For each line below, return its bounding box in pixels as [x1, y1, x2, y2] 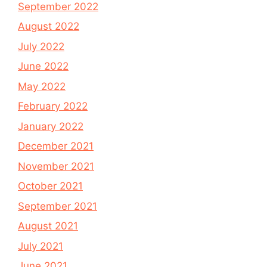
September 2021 [18, 200, 97, 212]
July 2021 [18, 240, 63, 252]
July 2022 [18, 40, 64, 52]
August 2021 [18, 220, 78, 232]
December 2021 [18, 140, 94, 152]
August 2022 [18, 20, 79, 32]
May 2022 [18, 80, 66, 92]
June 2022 [18, 60, 69, 72]
